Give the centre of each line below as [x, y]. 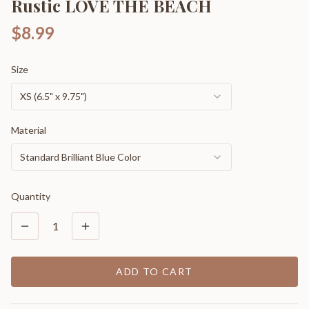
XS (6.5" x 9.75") [53, 96]
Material [29, 130]
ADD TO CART [154, 271]
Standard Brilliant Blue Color [80, 157]
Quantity [31, 196]
